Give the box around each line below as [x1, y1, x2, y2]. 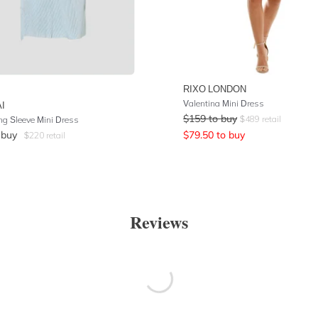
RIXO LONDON [183, 83, 246, 94]
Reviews [130, 209, 188, 234]
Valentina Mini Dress [183, 98, 264, 109]
